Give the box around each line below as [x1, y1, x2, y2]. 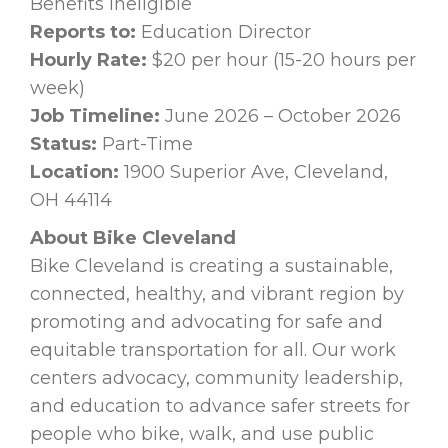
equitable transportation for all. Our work [30, 339, 396, 362]
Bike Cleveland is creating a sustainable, [30, 255, 393, 278]
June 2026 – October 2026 [165, 105, 401, 128]
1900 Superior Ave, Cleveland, [124, 161, 388, 184]
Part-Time [97, 133, 193, 156]
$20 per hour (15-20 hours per [152, 49, 416, 72]
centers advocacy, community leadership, [30, 367, 403, 390]
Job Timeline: [30, 105, 165, 128]
